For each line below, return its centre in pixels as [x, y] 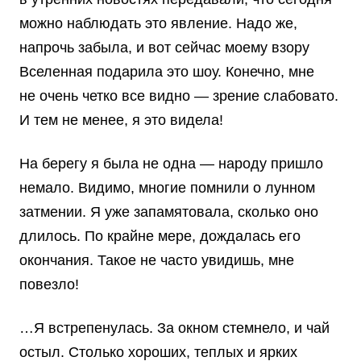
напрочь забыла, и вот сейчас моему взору [164, 48]
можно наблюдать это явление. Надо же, [158, 24]
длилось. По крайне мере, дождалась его [160, 237]
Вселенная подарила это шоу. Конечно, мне [167, 72]
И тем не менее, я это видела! [121, 120]
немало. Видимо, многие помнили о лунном [167, 188]
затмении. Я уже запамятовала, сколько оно [169, 212]
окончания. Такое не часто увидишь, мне [157, 261]
